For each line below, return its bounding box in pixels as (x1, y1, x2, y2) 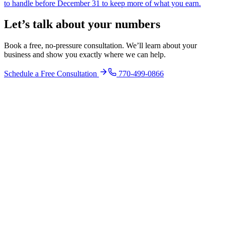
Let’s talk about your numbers (4, 18, 160, 31)
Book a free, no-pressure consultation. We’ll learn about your (4, 41, 197, 50)
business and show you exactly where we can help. (4, 50, 166, 59)
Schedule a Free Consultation (4, 69, 99, 78)
